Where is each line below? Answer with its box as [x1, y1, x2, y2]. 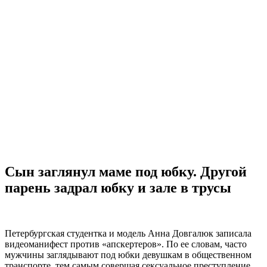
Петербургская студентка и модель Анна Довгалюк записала [5, 228, 252, 238]
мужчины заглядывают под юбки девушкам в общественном [5, 249, 252, 260]
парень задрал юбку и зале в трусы [5, 179, 231, 195]
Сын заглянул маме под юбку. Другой [5, 163, 247, 179]
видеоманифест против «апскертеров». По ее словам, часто [5, 238, 247, 249]
